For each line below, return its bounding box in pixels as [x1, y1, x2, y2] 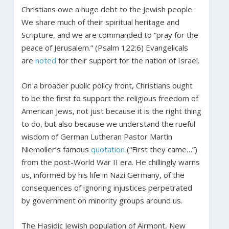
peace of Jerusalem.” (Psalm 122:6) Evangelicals [21, 42, 188, 53]
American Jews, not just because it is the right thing [21, 105, 201, 116]
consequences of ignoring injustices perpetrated [21, 182, 192, 193]
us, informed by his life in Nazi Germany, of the [21, 169, 185, 180]
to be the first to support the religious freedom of [21, 93, 198, 103]
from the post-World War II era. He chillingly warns [21, 156, 200, 167]
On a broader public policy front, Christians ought [21, 80, 193, 90]
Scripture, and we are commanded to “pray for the [21, 29, 198, 40]
